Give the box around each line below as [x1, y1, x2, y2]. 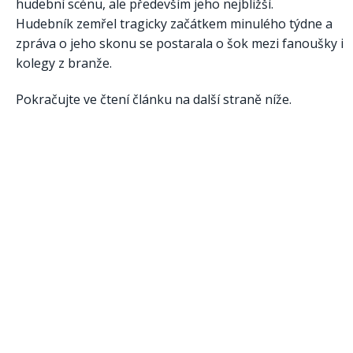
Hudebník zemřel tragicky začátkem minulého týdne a [16, 15, 333, 33]
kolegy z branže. [16, 54, 112, 72]
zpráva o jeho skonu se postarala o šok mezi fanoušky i [16, 35, 344, 53]
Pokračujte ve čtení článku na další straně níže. [16, 90, 292, 108]
